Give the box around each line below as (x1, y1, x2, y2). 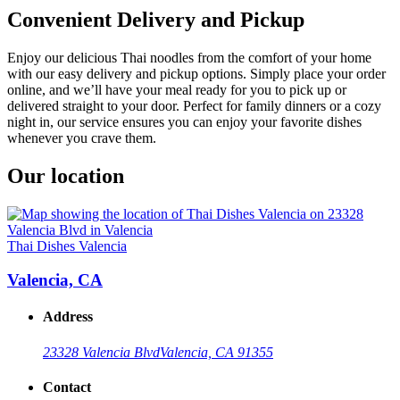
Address (43, 309, 93, 325)
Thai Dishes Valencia (7, 237, 127, 254)
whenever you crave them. (7, 129, 156, 146)
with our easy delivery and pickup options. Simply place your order (7, 65, 386, 81)
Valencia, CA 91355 (160, 344, 273, 360)
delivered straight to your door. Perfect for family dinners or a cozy (7, 97, 381, 113)
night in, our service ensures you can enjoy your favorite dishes (7, 113, 362, 129)
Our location (7, 163, 124, 187)
